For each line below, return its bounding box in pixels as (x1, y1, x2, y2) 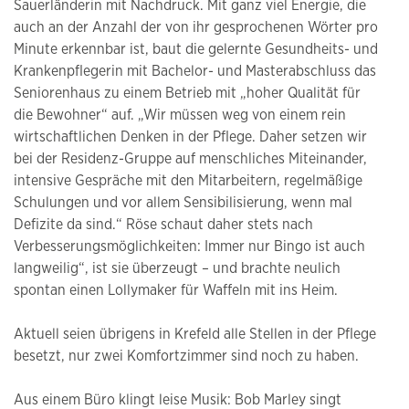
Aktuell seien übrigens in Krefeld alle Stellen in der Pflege (14, 326, 376, 341)
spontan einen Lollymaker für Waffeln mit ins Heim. (14, 282, 338, 298)
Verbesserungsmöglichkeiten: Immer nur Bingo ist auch (14, 238, 365, 254)
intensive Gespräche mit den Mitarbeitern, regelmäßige (14, 173, 362, 188)
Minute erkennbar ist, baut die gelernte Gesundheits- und (14, 41, 378, 57)
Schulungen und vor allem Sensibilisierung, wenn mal (14, 194, 352, 210)
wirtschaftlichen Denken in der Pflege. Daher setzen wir (14, 129, 367, 144)
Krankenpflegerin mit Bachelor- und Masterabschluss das (14, 63, 376, 79)
